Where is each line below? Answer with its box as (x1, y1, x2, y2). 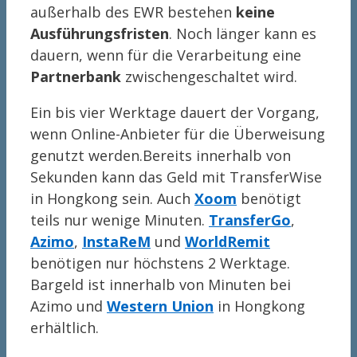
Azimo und (30, 296, 107, 316)
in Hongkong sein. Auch (30, 188, 194, 208)
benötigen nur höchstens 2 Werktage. (30, 253, 290, 273)
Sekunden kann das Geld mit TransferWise (30, 167, 322, 186)
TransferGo (209, 210, 291, 229)
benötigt (237, 188, 301, 208)
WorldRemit (185, 231, 270, 251)
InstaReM (82, 231, 151, 251)
